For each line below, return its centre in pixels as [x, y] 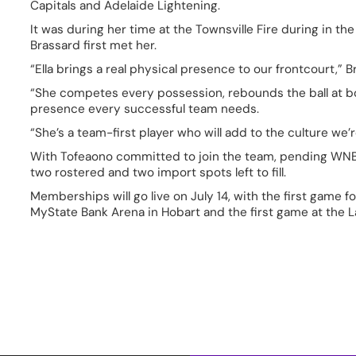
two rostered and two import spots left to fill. [162, 173]
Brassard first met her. [97, 46]
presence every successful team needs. [148, 109]
